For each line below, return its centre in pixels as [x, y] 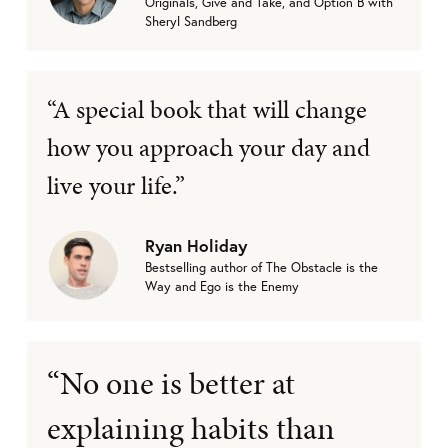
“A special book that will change [207, 109]
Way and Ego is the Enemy [222, 287]
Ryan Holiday [196, 246]
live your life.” [116, 185]
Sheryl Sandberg [191, 21]
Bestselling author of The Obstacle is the [261, 268]
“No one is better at [171, 383]
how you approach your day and [208, 147]
